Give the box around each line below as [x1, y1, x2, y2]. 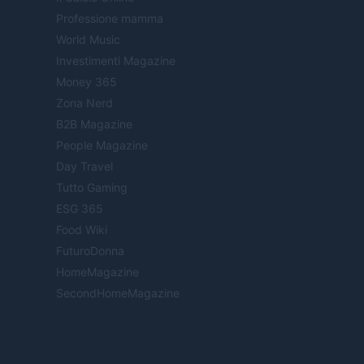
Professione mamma [56, 11, 163, 26]
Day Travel [56, 159, 113, 174]
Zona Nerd [56, 96, 113, 110]
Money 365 [56, 75, 117, 89]
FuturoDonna [56, 244, 124, 258]
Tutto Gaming [56, 180, 128, 195]
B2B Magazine [56, 117, 132, 132]
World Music [56, 32, 120, 47]
